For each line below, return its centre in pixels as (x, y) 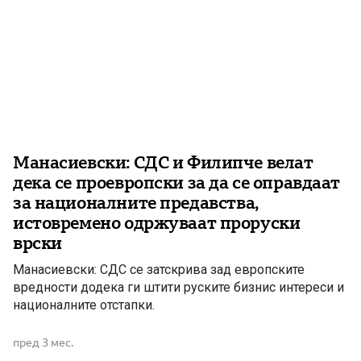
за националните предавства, (136, 202)
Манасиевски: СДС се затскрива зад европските (159, 269)
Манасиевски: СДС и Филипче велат (163, 162)
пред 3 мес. (43, 342)
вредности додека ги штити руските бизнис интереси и (178, 287)
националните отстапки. (84, 305)
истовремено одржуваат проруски (157, 222)
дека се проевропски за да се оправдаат (177, 182)
